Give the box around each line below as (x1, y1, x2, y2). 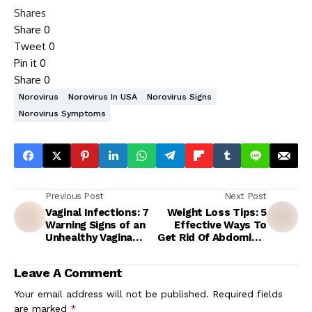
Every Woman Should (45, 244, 152, 257)
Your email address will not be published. (14, 288, 209, 300)
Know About (45, 256, 109, 270)
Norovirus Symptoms (19, 109, 106, 119)
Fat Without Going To (157, 244, 267, 257)
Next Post (224, 191, 267, 202)
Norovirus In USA (68, 92, 137, 102)
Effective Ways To (174, 219, 267, 232)
